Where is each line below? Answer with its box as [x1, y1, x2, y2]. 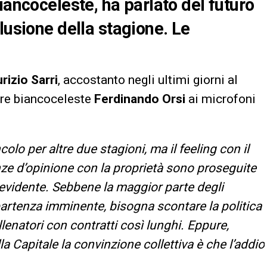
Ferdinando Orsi [94, 92, 185, 107]
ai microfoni [185, 92, 256, 107]
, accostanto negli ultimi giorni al [58, 73, 238, 88]
